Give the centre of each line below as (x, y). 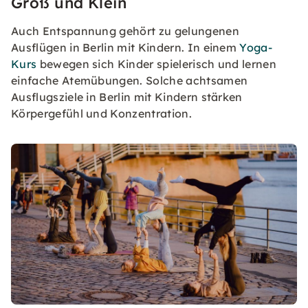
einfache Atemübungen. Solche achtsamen (130, 81)
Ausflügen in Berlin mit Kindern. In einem (125, 48)
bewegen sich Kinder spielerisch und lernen (157, 64)
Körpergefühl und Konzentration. (101, 114)
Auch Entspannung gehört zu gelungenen (125, 31)
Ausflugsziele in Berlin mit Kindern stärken (127, 97)
